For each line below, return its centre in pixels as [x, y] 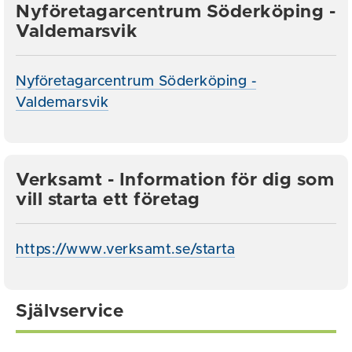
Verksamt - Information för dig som [175, 180]
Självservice [70, 311]
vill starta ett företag [108, 200]
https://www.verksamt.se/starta [125, 249]
